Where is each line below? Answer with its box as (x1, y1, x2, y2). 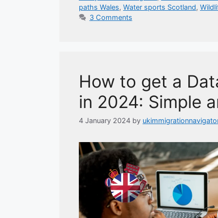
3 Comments (89, 13, 132, 21)
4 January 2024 (79, 116, 130, 125)
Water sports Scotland (123, 2, 196, 11)
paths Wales (79, 2, 119, 11)
